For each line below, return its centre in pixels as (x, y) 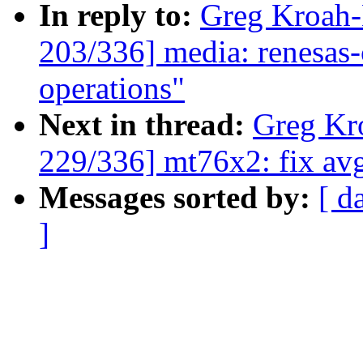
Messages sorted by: (179, 198)
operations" (112, 88)
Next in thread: (146, 125)
